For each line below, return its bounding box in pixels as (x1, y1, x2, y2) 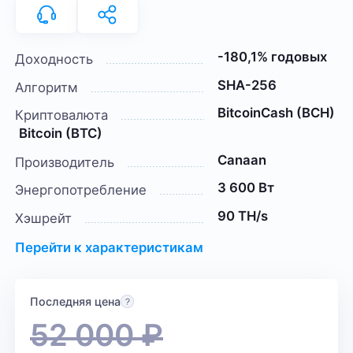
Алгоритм (15, 79, 79, 95)
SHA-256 (217, 76, 277, 93)
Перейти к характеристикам (15, 240, 204, 256)
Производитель (15, 154, 115, 170)
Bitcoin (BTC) (19, 125, 103, 142)
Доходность (15, 51, 94, 68)
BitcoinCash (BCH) (217, 105, 335, 121)
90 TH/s (217, 207, 268, 224)
